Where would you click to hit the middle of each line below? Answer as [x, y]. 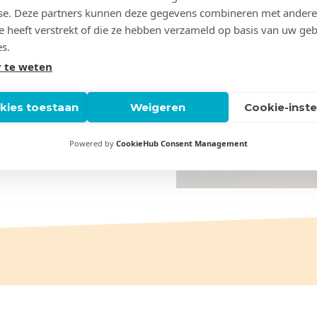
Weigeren [157, 107]
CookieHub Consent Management [182, 143]
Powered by [93, 143]
